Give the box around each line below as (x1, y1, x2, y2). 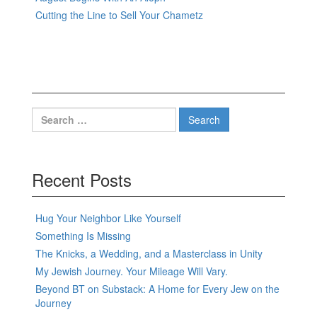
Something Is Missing (35, 229, 131, 243)
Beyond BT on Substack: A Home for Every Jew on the (35, 282, 279, 296)
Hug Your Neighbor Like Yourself (35, 211, 181, 226)
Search (31, 107, 64, 122)
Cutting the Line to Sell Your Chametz (35, 8, 203, 23)
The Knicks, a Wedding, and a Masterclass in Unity (35, 246, 263, 261)
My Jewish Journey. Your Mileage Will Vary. (35, 264, 228, 279)
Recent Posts (32, 167, 132, 192)
